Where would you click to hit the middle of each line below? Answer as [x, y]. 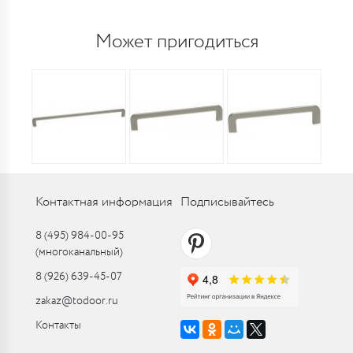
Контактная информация [104, 202]
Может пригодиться [176, 42]
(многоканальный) [79, 252]
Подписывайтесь [227, 202]
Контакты [58, 325]
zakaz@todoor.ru [77, 301]
